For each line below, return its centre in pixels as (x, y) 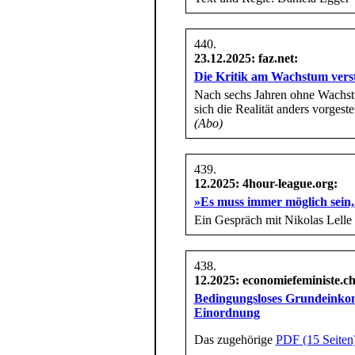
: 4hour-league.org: (286, 183)
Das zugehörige (235, 339)
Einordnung (227, 312)
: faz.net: (274, 58)
